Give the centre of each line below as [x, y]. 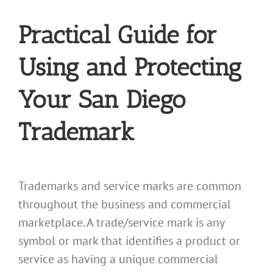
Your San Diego [102, 99]
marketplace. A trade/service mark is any [121, 222]
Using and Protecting [130, 67]
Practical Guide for [118, 34]
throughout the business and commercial [125, 204]
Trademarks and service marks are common [130, 186]
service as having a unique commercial [118, 259]
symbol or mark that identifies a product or [129, 240]
